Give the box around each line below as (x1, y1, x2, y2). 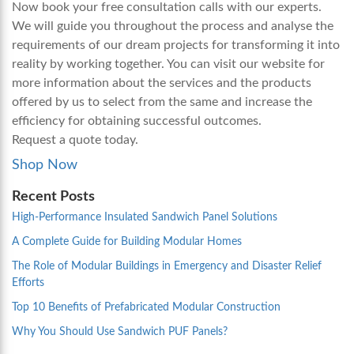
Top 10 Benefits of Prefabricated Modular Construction (12, 302, 281, 313)
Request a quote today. (12, 134, 138, 146)
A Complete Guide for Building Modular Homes (12, 236, 242, 247)
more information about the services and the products (12, 77, 311, 89)
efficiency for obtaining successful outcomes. (12, 115, 262, 127)
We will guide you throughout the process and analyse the (12, 20, 333, 32)
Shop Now (12, 158, 77, 172)
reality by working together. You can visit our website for (12, 58, 325, 70)
